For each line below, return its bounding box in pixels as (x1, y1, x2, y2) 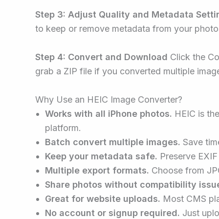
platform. (45, 122, 81, 133)
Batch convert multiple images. (45, 136, 180, 147)
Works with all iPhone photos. (45, 108, 172, 119)
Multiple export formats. (45, 165, 149, 175)
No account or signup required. (45, 207, 180, 218)
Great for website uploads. (45, 193, 160, 204)
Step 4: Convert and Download (35, 51, 168, 62)
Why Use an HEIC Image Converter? (35, 94, 182, 105)
